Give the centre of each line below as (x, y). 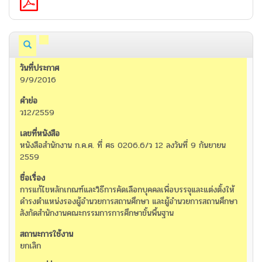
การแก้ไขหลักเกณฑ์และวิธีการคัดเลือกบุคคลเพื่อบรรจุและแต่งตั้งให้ (127, 190)
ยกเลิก (30, 246)
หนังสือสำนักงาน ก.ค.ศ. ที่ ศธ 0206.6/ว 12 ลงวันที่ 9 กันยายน (123, 146)
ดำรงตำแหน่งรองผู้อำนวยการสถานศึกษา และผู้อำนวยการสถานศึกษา (129, 202)
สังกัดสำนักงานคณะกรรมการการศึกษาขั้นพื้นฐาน (97, 213)
